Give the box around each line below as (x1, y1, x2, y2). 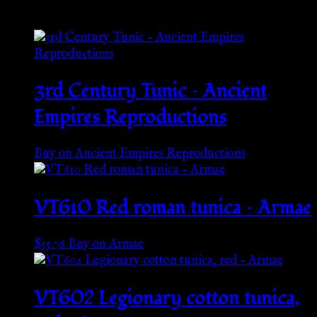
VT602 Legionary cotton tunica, (34, 284, 299, 311)
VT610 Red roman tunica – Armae (34, 194, 311, 221)
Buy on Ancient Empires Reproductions (34, 146, 246, 163)
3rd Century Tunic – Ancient (34, 77, 267, 104)
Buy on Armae (68, 236, 144, 253)
